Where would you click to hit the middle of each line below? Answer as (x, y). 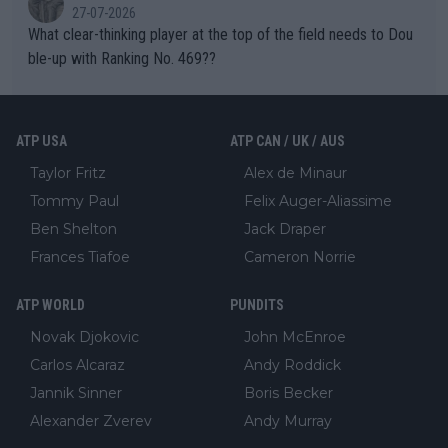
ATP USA (41, 140)
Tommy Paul (74, 200)
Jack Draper (285, 228)
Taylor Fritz (68, 172)
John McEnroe (295, 336)
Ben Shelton (73, 228)
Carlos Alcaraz (77, 364)
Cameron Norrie (300, 256)
